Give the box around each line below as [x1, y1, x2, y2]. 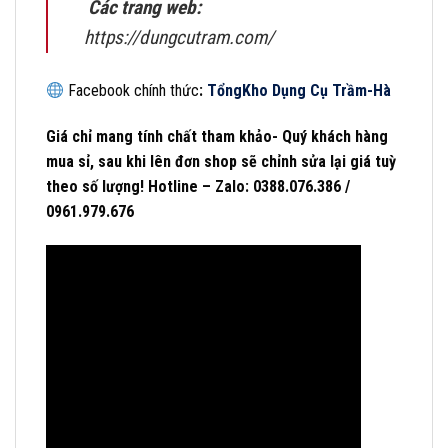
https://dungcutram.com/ [84, 26, 274, 50]
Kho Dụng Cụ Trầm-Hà [242, 81, 392, 101]
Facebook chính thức [64, 81, 200, 101]
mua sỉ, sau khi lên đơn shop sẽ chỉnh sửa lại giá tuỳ [46, 152, 396, 172]
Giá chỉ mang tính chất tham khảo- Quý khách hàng [46, 127, 388, 147]
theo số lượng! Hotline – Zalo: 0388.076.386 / [46, 177, 350, 197]
